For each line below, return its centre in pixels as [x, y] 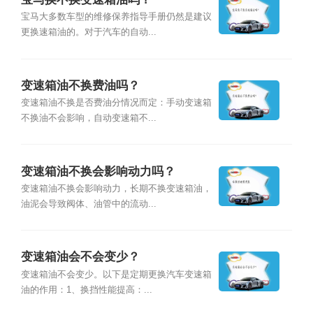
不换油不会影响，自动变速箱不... [88, 118]
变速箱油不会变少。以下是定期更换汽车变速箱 [116, 274]
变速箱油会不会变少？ [80, 257]
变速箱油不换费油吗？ [80, 85]
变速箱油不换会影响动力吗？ [98, 171]
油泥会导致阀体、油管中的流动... [88, 204]
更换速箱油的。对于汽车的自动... [88, 32]
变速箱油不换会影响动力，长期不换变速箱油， [116, 188]
